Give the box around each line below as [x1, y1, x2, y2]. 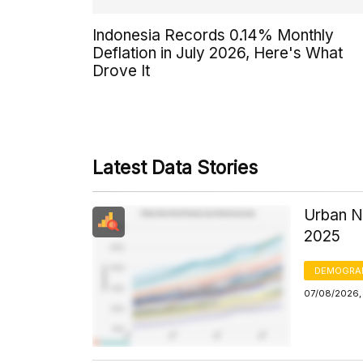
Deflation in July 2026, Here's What [92, 43, 343, 62]
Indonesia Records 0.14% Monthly [92, 25, 334, 45]
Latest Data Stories [92, 156, 258, 179]
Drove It [92, 61, 150, 80]
